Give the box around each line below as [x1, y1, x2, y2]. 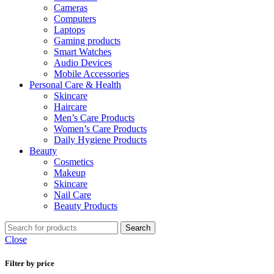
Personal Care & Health [29, 80, 121, 90]
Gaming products [54, 35, 120, 46]
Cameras [54, 2, 87, 13]
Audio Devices [54, 57, 112, 68]
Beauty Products [54, 201, 117, 211]
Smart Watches [54, 46, 111, 57]
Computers [54, 13, 96, 24]
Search [125, 223, 150, 232]
